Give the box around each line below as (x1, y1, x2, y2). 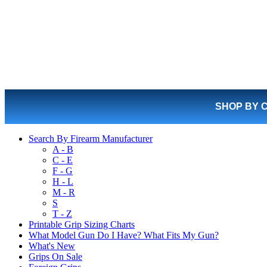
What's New (29, 241, 75, 251)
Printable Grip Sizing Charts (29, 219, 135, 229)
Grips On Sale (29, 252, 82, 262)
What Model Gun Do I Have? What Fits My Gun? (29, 230, 219, 240)
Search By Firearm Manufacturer (29, 133, 153, 144)
